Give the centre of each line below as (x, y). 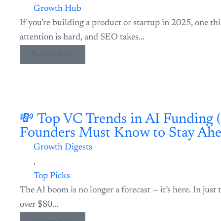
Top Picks (47, 130)
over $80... (39, 159)
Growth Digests (58, 101)
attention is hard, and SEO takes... (82, 10)
